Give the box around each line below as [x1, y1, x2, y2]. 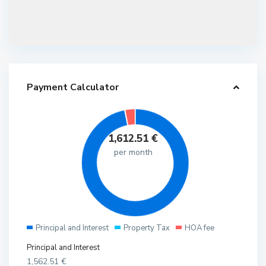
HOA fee [185, 223, 215, 234]
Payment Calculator [27, 81, 119, 94]
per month [113, 147, 153, 159]
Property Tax [123, 223, 170, 234]
